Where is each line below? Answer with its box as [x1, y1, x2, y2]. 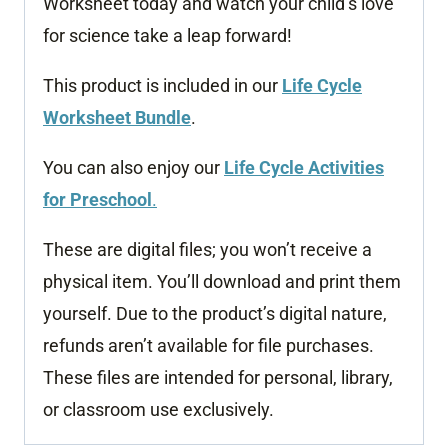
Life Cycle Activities [224, 156, 384, 178]
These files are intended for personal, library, [43, 366, 393, 388]
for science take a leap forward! [43, 24, 292, 46]
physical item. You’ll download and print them [43, 270, 401, 292]
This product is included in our [43, 74, 282, 96]
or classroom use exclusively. [43, 398, 274, 420]
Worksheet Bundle [43, 106, 191, 128]
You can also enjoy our [43, 156, 224, 178]
